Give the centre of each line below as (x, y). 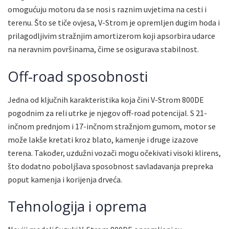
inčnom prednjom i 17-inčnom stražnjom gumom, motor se (112, 126)
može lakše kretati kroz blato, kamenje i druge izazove (103, 139)
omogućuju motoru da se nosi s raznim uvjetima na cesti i (107, 9)
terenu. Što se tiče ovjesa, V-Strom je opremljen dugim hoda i (114, 23)
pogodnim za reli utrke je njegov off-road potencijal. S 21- (107, 113)
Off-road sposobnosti (78, 76)
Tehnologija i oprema (77, 207)
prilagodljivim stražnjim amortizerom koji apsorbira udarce (111, 36)
